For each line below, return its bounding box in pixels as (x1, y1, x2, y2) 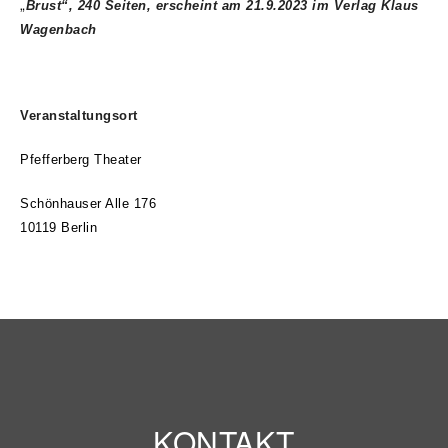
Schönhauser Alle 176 (20, 196, 156, 211)
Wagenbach (20, 22, 97, 37)
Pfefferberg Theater (20, 152, 142, 167)
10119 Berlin (20, 220, 97, 235)
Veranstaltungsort (20, 108, 138, 123)
